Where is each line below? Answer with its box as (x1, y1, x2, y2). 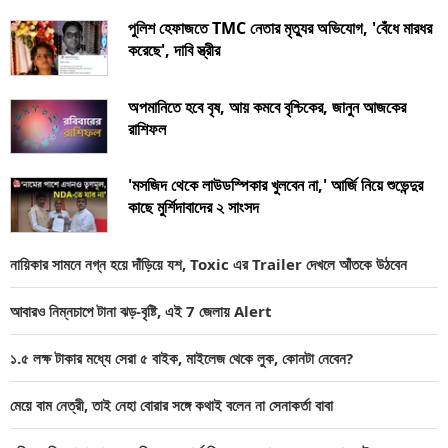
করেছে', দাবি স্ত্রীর (128, 38, 220, 61)
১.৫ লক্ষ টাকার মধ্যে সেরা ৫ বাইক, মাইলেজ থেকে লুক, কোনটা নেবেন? (10, 348, 353, 369)
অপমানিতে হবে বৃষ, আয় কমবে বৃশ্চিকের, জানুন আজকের (128, 95, 406, 118)
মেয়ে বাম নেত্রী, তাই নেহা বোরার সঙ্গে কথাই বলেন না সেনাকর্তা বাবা (10, 395, 333, 416)
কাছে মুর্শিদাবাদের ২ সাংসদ (128, 196, 259, 219)
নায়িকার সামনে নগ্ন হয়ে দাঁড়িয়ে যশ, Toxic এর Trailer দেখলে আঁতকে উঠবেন (10, 254, 407, 275)
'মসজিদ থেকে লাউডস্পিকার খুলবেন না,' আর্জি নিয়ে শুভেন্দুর (128, 174, 423, 197)
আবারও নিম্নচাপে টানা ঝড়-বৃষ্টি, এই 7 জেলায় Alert (10, 301, 272, 322)
